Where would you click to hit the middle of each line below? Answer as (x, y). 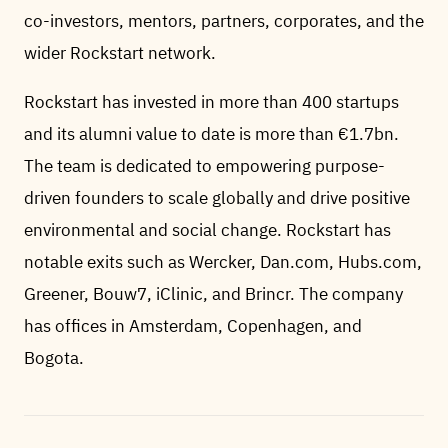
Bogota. (54, 358)
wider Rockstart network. (120, 53)
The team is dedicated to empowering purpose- (204, 166)
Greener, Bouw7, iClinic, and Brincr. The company (213, 294)
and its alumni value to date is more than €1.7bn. (211, 134)
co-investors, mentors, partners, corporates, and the (224, 21)
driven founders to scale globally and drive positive (217, 198)
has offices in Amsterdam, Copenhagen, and (193, 326)
